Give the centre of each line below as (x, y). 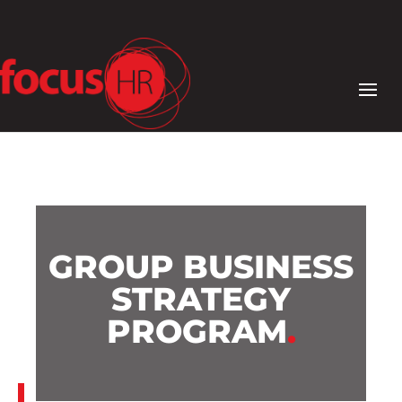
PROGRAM (197, 332)
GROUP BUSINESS (201, 267)
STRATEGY (201, 299)
